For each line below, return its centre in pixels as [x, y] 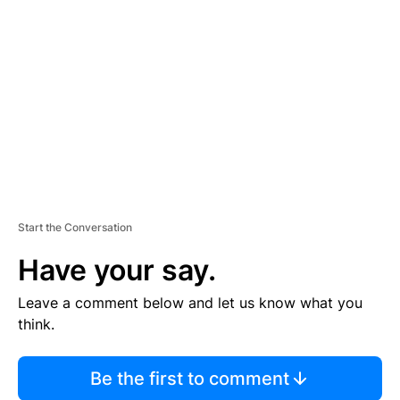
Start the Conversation [75, 227]
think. [36, 324]
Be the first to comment [189, 378]
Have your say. [117, 270]
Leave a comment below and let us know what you [190, 302]
